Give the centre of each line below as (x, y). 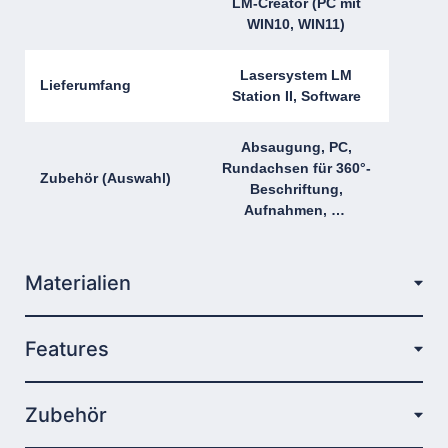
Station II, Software (296, 95)
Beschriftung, (296, 188)
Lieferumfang (85, 84)
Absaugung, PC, (296, 146)
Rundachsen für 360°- (296, 167)
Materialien (78, 282)
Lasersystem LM (296, 74)
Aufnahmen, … (296, 209)
